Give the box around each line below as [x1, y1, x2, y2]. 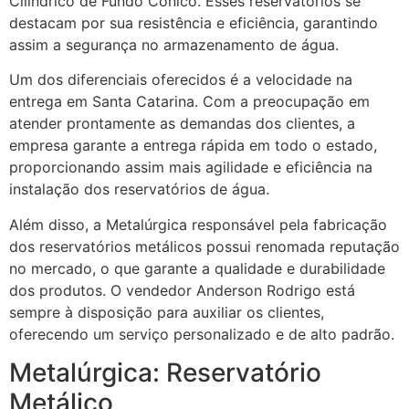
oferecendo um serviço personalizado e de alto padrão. [9, 324, 394, 343]
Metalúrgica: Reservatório [9, 356, 321, 388]
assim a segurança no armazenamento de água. [9, 35, 339, 54]
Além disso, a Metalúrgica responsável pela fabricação [9, 215, 387, 234]
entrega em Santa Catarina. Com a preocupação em [9, 92, 370, 111]
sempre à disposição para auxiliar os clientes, [9, 302, 324, 321]
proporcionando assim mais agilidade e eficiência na [9, 158, 372, 177]
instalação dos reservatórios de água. [9, 180, 269, 199]
